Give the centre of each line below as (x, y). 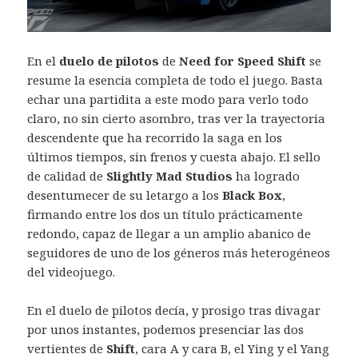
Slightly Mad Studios (170, 176)
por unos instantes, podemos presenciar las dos (166, 330)
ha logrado (267, 176)
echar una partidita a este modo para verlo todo (168, 99)
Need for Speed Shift (243, 61)
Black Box (253, 195)
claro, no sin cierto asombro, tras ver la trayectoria (177, 119)
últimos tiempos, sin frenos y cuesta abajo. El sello (174, 157)
